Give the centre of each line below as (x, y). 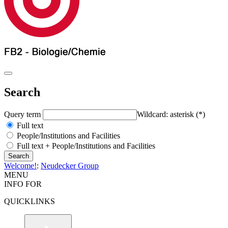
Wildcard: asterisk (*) (171, 114)
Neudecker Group (70, 165)
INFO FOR (23, 184)
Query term (23, 114)
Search (22, 92)
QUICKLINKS (30, 201)
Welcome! (20, 165)
